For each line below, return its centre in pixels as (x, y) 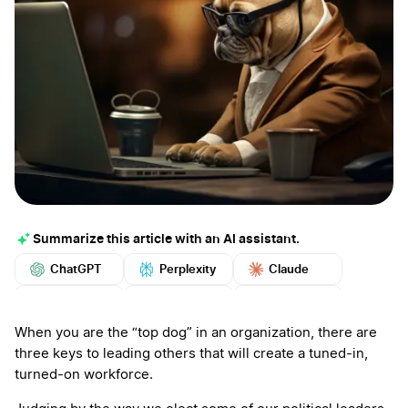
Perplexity (188, 269)
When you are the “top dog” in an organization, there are (196, 333)
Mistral (288, 301)
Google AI (78, 301)
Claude (289, 269)
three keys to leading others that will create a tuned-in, (191, 354)
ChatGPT (76, 269)
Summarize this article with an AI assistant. (166, 239)
